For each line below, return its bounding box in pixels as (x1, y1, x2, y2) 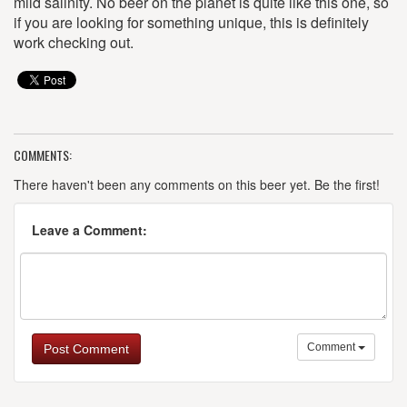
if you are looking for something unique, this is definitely (14, 12, 369, 33)
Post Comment (44, 342, 129, 356)
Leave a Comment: (32, 221, 147, 239)
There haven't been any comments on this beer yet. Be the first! (14, 175, 380, 194)
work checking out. (14, 32, 134, 53)
